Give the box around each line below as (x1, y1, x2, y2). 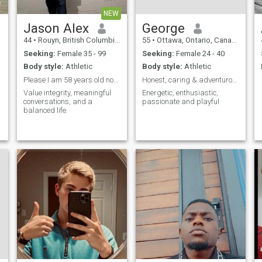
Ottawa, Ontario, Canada (154, 36, 232, 45)
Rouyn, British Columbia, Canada (36, 36, 115, 45)
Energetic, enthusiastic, (142, 88, 218, 98)
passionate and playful (142, 97, 219, 106)
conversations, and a (23, 97, 92, 106)
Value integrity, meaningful (23, 88, 111, 98)
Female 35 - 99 (55, 49, 106, 58)
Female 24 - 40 (174, 49, 225, 58)
